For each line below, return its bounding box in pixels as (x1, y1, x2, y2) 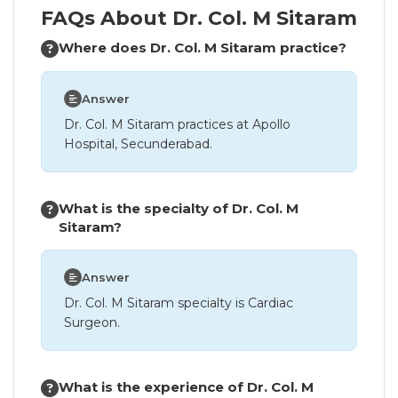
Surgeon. (64, 314, 120, 330)
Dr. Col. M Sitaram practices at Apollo (64, 116, 291, 132)
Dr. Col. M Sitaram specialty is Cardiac (64, 295, 293, 311)
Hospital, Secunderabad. (64, 136, 212, 152)
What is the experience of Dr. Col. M (59, 378, 314, 395)
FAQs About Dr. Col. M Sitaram (41, 6, 357, 30)
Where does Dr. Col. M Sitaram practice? (59, 39, 346, 56)
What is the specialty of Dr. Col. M (59, 200, 298, 217)
